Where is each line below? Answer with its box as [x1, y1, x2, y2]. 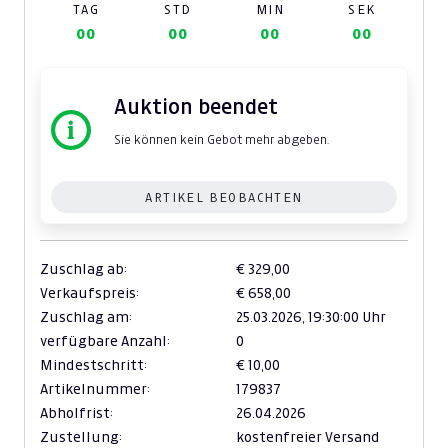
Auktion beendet [114, 96, 278, 118]
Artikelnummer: [40, 382, 150, 397]
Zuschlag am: [40, 310, 132, 325]
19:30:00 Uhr [308, 310, 386, 325]
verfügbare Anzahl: [40, 334, 170, 349]
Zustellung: [40, 430, 122, 445]
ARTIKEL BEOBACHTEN [145, 191, 303, 205]
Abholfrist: [40, 406, 113, 421]
